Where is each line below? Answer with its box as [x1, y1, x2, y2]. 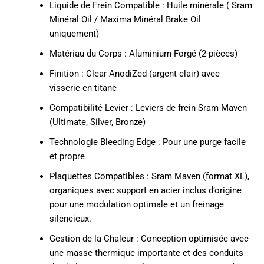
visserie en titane [49, 82, 117, 93]
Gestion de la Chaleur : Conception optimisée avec [49, 233, 249, 244]
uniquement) [49, 28, 99, 39]
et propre [49, 150, 85, 161]
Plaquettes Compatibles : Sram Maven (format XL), [49, 170, 249, 181]
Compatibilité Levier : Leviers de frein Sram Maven [49, 102, 247, 113]
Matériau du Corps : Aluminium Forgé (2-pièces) [49, 48, 237, 59]
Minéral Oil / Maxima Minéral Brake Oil [49, 14, 201, 25]
